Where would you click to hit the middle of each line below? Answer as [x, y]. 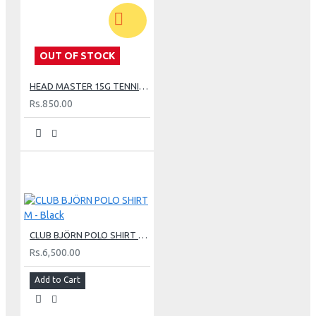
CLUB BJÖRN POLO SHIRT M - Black [143, 235]
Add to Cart [57, 279]
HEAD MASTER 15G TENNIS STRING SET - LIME [144, 86]
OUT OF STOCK [77, 55]
